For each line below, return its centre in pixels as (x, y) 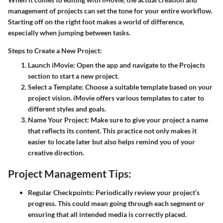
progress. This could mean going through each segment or (116, 203)
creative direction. (56, 153)
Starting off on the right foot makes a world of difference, (96, 22)
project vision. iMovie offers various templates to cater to (116, 98)
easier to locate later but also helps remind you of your (111, 142)
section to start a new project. (73, 76)
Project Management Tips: (70, 174)
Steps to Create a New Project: (55, 51)
